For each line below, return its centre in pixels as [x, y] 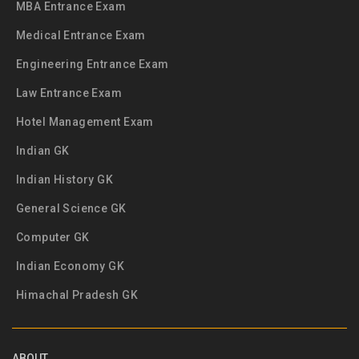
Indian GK [43, 151]
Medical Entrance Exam [81, 35]
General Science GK [71, 208]
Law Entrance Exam [69, 93]
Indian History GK [65, 179]
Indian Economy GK [71, 266]
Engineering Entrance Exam [93, 64]
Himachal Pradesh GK [77, 295]
